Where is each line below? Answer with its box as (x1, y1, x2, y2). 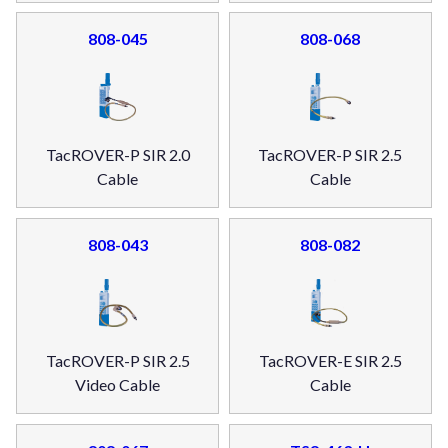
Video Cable (75, 375, 161, 394)
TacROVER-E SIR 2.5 (258, 351, 402, 370)
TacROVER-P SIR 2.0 (45, 145, 190, 165)
